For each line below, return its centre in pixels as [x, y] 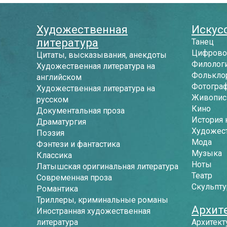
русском [52, 100]
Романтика [57, 189]
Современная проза [74, 178]
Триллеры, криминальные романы [102, 200]
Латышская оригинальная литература [107, 166]
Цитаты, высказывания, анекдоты [102, 55]
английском [59, 77]
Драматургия [61, 122]
